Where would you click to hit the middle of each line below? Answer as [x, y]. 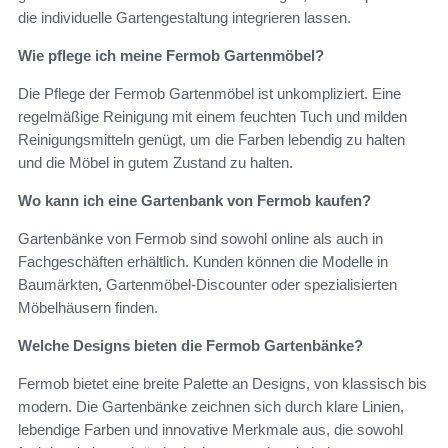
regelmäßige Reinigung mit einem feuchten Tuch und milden [212, 117]
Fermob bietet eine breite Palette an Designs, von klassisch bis [222, 384]
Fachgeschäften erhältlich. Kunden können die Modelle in [203, 262]
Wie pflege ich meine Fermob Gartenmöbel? [171, 56]
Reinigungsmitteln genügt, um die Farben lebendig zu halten [211, 140]
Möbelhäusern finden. [88, 308]
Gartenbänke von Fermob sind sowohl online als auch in [200, 239]
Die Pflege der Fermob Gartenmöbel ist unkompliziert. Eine [209, 94]
